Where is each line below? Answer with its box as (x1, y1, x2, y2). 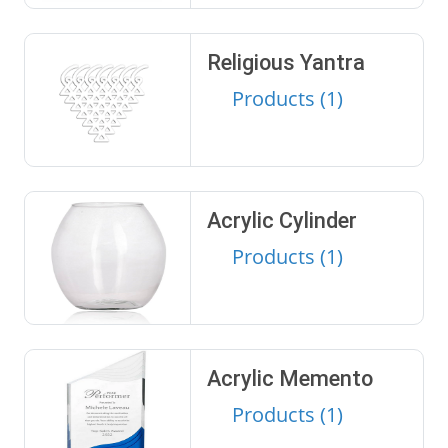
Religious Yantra (206, 50, 365, 76)
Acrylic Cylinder (206, 208, 357, 234)
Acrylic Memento (206, 366, 373, 392)
